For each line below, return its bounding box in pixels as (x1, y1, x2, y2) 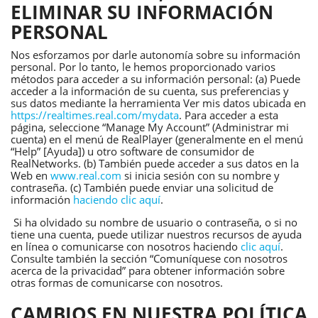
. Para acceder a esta (179, 108, 278, 122)
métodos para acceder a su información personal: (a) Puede (11, 72, 300, 86)
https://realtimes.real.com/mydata (11, 108, 179, 122)
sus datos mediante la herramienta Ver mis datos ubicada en (11, 96, 306, 110)
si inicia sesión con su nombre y (121, 168, 280, 182)
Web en (11, 168, 50, 182)
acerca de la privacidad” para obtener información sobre (11, 263, 285, 278)
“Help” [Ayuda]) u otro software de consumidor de (11, 144, 254, 158)
